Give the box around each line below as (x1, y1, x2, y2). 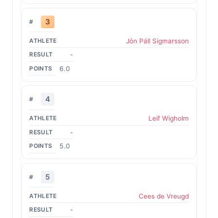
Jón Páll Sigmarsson (126, 36, 189, 45)
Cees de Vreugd (138, 192, 189, 200)
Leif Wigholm (148, 114, 189, 122)
